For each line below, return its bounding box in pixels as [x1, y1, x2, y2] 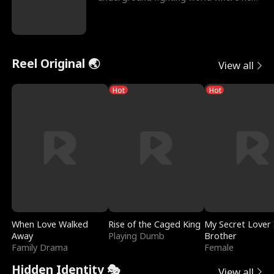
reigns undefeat [98, 4, 163, 16]
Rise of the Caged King [108, 218, 201, 231]
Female [204, 242, 234, 254]
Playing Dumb [108, 230, 165, 242]
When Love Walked [12, 218, 89, 231]
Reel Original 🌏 [12, 55, 100, 72]
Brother [204, 230, 237, 242]
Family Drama [12, 242, 68, 254]
